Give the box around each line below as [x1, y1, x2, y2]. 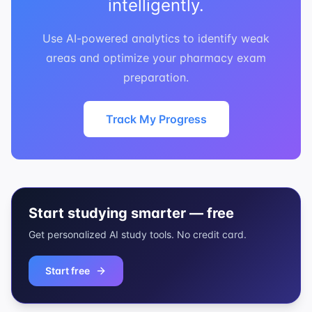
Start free [45, 264, 90, 276]
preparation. [123, 70, 189, 84]
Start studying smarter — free [29, 204, 234, 221]
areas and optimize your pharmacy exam [46, 50, 266, 65]
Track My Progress [105, 111, 207, 126]
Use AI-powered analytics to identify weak [42, 31, 270, 45]
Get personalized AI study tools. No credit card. [29, 228, 247, 240]
